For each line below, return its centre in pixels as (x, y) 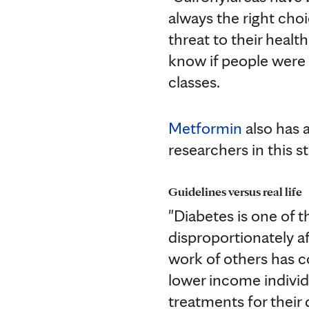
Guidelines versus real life (235, 191)
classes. (194, 81)
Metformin (205, 128)
